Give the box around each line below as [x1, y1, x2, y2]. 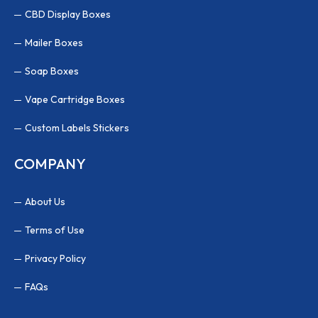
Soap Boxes [25, 64, 79, 77]
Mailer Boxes [25, 35, 83, 49]
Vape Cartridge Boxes [25, 92, 125, 106]
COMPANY [14, 154, 86, 172]
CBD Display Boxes [25, 7, 111, 21]
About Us [25, 194, 65, 208]
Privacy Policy [25, 251, 86, 265]
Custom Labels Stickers [25, 121, 129, 134]
